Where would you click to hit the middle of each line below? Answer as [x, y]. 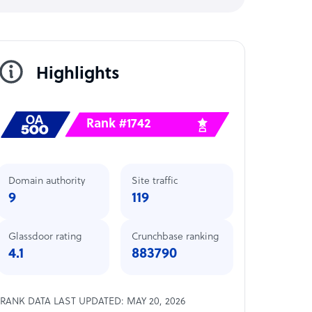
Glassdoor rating [45, 237]
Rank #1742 [119, 124]
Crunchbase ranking [175, 237]
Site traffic [155, 181]
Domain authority [46, 181]
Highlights [78, 74]
